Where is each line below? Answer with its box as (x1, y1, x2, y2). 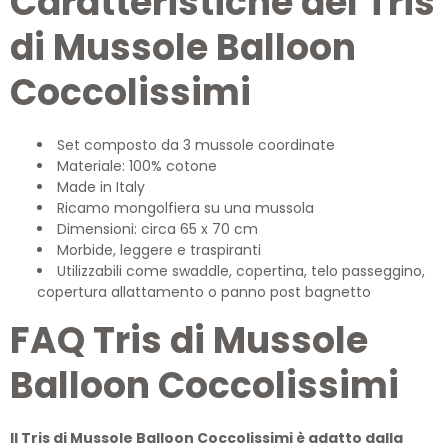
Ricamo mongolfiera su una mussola (57, 198, 314, 218)
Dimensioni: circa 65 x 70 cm (57, 219, 258, 239)
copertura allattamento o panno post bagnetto (37, 282, 371, 302)
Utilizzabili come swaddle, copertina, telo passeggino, (57, 261, 425, 281)
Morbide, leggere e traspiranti (57, 240, 261, 260)
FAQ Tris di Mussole (10, 315, 368, 366)
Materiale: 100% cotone (57, 156, 217, 176)
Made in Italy (57, 177, 145, 197)
